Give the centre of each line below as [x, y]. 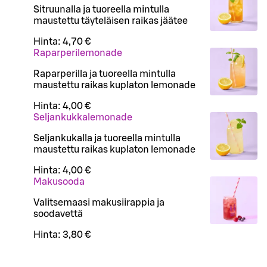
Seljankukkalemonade [83, 118]
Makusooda [59, 182]
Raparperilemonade [78, 53]
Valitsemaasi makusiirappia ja [99, 203]
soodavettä [58, 214]
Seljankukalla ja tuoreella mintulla [107, 139]
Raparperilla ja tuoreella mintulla [105, 74]
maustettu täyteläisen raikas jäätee [111, 21]
